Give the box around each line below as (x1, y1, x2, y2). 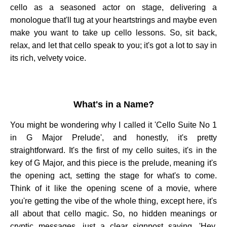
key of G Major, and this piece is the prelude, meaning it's (10, 159, 217, 168)
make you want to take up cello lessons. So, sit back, (10, 28, 217, 37)
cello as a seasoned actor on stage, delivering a (10, 3, 217, 12)
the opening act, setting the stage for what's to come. (10, 171, 217, 180)
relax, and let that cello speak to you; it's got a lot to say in (10, 41, 217, 50)
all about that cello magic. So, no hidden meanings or (10, 209, 217, 218)
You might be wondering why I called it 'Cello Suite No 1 (10, 121, 217, 130)
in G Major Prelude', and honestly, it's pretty (10, 133, 217, 142)
